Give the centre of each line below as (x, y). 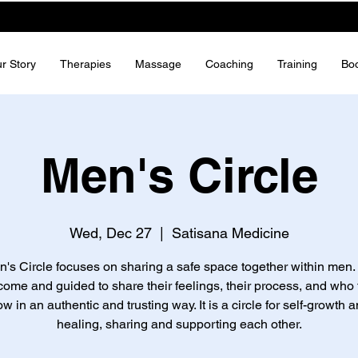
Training (297, 64)
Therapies (86, 64)
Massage (158, 64)
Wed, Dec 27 (110, 233)
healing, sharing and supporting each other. (179, 324)
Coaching (229, 64)
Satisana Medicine (230, 233)
